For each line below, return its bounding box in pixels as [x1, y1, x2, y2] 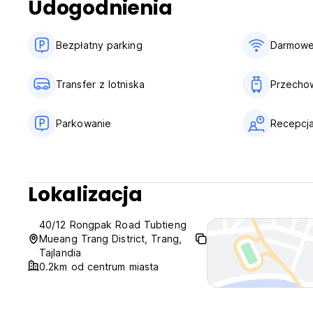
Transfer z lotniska [56, 78, 145, 91]
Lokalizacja [28, 181, 143, 209]
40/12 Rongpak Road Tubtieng [39, 219, 187, 231]
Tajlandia [39, 247, 81, 259]
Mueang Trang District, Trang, [39, 233, 182, 245]
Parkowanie [56, 117, 111, 130]
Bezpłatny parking [56, 39, 143, 52]
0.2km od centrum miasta [39, 261, 159, 273]
